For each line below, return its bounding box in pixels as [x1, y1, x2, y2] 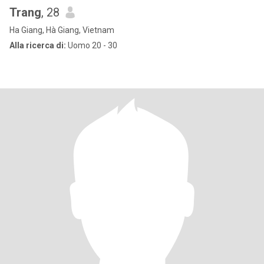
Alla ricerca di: [9, 41, 66, 50]
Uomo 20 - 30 [66, 41, 117, 50]
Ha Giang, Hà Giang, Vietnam [9, 25, 114, 35]
